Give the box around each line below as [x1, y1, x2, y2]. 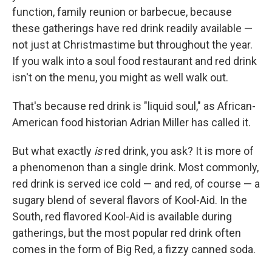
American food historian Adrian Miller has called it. [12, 116, 251, 129]
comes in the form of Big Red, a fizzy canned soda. [12, 243, 256, 256]
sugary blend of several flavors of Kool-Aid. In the [12, 194, 247, 206]
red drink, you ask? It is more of [102, 144, 254, 157]
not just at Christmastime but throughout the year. [12, 38, 253, 51]
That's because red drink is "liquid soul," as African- [12, 100, 256, 112]
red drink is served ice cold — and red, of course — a [12, 177, 260, 190]
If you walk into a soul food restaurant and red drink [12, 55, 257, 67]
